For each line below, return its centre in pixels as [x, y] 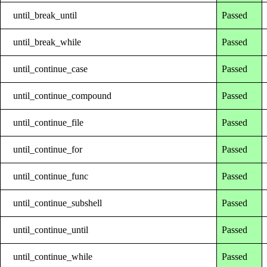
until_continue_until [51, 229]
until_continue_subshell [58, 203]
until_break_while [47, 42]
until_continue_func [51, 176]
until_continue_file [49, 122]
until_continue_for [48, 149]
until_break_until [45, 15]
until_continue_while [53, 256]
